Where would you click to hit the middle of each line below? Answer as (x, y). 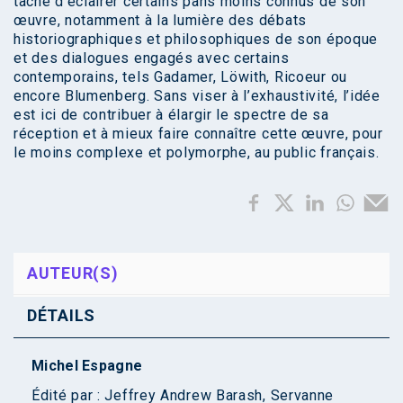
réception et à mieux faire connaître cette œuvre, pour (198, 134)
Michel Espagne (87, 366)
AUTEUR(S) (73, 273)
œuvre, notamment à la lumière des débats (161, 21)
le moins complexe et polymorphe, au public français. (197, 153)
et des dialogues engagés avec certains (152, 58)
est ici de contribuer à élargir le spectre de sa (171, 115)
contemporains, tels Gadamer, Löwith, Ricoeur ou (180, 77)
